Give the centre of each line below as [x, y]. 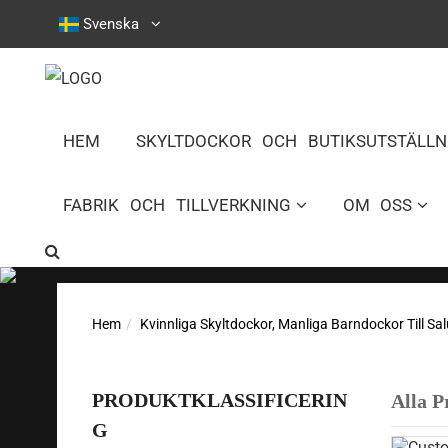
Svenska [111, 24]
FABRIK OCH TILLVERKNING [177, 205]
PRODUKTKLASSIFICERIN [219, 400]
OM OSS [377, 205]
